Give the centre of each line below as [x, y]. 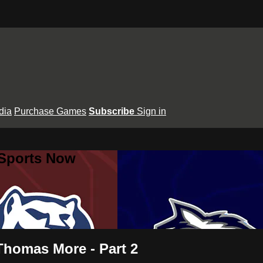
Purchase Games [50, 111]
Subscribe [113, 111]
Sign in [151, 111]
